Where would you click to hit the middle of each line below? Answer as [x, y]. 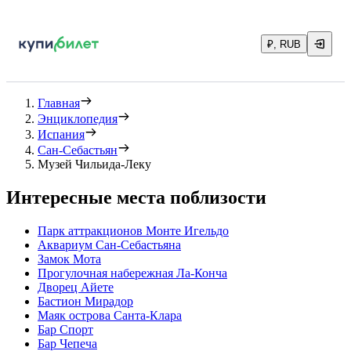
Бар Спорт [65, 329]
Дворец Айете [76, 287]
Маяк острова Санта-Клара [110, 315]
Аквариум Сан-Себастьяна [109, 244]
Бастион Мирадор [85, 301]
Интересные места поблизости [136, 197]
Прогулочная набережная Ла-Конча [132, 273]
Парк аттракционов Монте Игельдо [133, 230]
